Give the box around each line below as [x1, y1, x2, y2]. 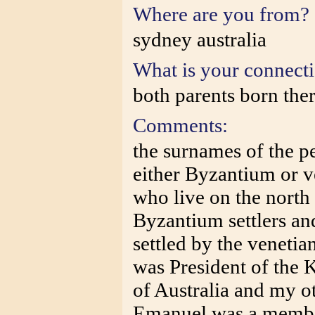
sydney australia [133, 28, 266, 51]
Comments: [133, 114, 228, 136]
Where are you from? [133, 3, 309, 25]
